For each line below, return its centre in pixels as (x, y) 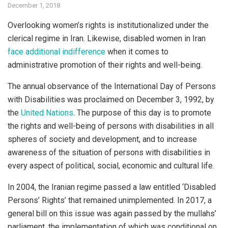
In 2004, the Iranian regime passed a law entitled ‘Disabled (112, 187)
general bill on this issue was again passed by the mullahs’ (112, 214)
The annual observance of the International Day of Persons (112, 87)
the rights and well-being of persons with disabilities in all (111, 126)
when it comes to (137, 52)
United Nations (47, 113)
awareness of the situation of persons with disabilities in (109, 153)
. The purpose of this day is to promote (142, 113)
